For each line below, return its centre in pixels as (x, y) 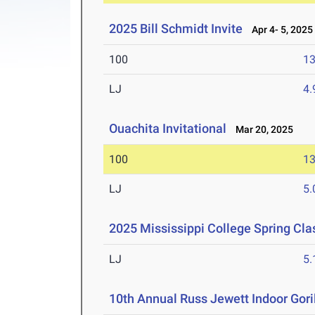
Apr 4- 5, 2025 (279, 30)
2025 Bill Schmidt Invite (176, 29)
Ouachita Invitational (168, 129)
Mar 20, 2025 (262, 130)
